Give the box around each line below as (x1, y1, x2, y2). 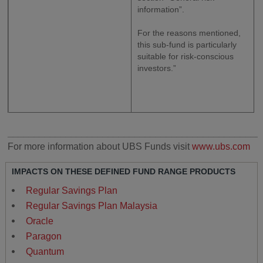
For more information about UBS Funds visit (8, 141, 193, 152)
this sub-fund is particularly (137, 40, 237, 50)
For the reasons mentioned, (137, 28, 241, 38)
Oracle (25, 215, 53, 226)
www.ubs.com (192, 141, 251, 152)
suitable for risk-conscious (137, 52, 234, 62)
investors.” (137, 63, 177, 73)
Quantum (25, 246, 64, 257)
